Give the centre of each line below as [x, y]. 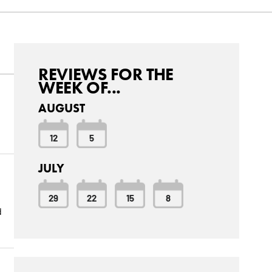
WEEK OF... [80, 88]
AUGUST [62, 108]
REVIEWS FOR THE [106, 74]
